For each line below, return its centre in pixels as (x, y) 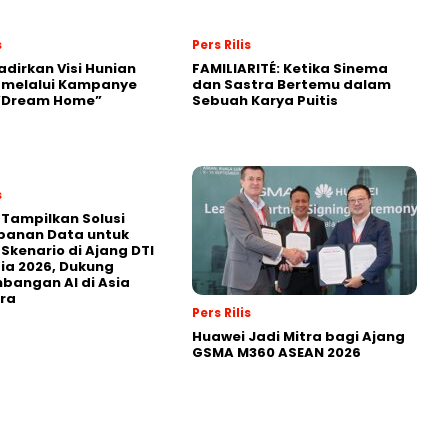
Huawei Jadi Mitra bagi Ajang (298, 336)
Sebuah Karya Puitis (265, 100)
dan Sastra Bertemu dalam (291, 84)
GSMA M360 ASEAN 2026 (276, 352)
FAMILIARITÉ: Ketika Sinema (290, 68)
